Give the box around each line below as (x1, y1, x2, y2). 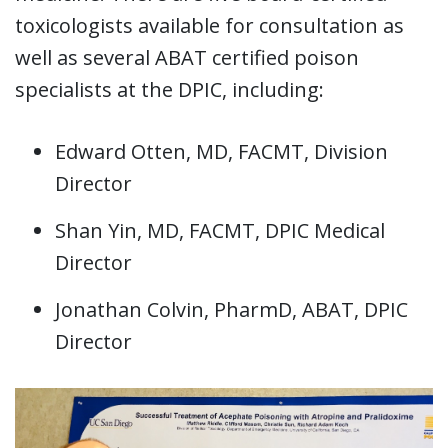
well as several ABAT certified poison (15, 43, 359, 71)
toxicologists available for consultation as (15, 11, 404, 39)
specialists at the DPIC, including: (15, 75, 324, 103)
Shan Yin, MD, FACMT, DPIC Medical (55, 216, 385, 244)
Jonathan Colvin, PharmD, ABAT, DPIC (55, 295, 408, 323)
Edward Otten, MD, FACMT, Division (55, 137, 388, 165)
